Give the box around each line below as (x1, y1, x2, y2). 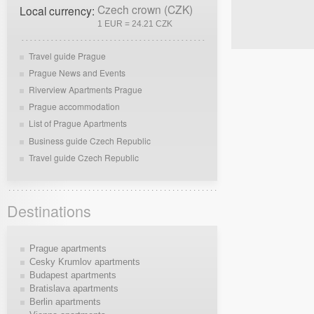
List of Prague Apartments (29, 117, 128, 130)
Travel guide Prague (29, 49, 107, 62)
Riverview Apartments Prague (29, 83, 143, 96)
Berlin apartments (29, 296, 101, 307)
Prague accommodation (29, 100, 121, 113)
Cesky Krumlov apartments (29, 256, 140, 267)
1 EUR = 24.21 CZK (97, 18, 172, 28)
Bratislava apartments (29, 282, 118, 294)
